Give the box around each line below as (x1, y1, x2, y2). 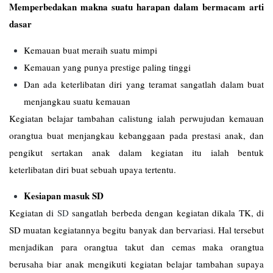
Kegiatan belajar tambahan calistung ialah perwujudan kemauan (9, 112, 264, 124)
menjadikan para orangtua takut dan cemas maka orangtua (9, 241, 264, 253)
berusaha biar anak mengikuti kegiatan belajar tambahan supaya (9, 258, 264, 270)
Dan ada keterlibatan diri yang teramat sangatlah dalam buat (24, 78, 264, 90)
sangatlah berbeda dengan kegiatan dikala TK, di (68, 207, 264, 219)
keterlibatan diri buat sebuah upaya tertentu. (9, 163, 176, 175)
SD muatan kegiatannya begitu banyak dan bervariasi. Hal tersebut (9, 224, 264, 236)
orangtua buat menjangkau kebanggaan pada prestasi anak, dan (9, 129, 264, 141)
